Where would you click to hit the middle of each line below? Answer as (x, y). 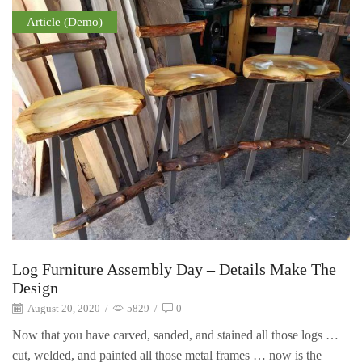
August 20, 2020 (63, 309)
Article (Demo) (64, 21)
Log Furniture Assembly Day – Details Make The (174, 269)
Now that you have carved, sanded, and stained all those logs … (175, 335)
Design (35, 288)
